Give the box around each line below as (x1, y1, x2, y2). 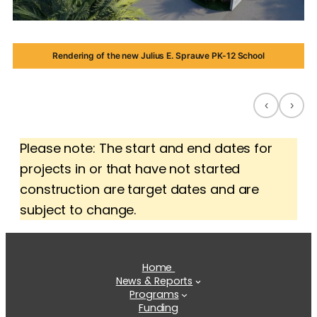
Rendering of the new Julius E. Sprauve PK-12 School (52, 50, 265, 61)
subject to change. (20, 200, 137, 219)
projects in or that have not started (20, 159, 241, 178)
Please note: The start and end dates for (20, 139, 272, 157)
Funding (138, 300, 179, 315)
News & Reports (115, 273, 193, 288)
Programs (129, 287, 179, 301)
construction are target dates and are (20, 180, 260, 198)
